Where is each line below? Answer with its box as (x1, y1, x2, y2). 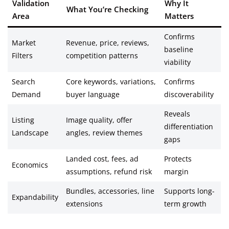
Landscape (11, 128, 49, 138)
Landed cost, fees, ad (65, 154, 139, 164)
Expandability (11, 193, 58, 202)
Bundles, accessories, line (65, 187, 154, 196)
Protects (164, 154, 192, 164)
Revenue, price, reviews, (65, 38, 149, 48)
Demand (11, 90, 41, 100)
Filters (11, 51, 33, 61)
